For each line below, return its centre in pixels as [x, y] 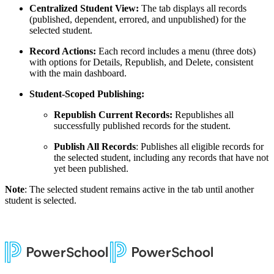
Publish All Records [95, 146]
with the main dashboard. [78, 73]
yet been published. [91, 168]
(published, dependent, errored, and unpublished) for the [138, 19]
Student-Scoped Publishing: [87, 94]
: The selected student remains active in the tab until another [139, 189]
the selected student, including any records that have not [161, 157]
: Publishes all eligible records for [200, 146]
